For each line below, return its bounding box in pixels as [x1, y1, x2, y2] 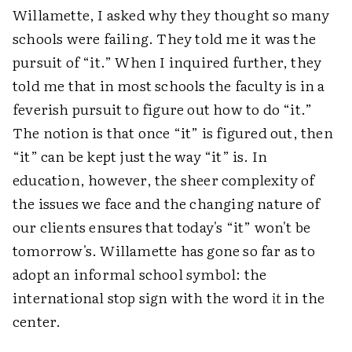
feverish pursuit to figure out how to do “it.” [13, 98, 313, 119]
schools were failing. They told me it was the [13, 27, 317, 49]
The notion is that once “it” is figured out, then [13, 122, 333, 143]
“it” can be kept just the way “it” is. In [13, 145, 268, 167]
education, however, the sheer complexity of [13, 169, 315, 190]
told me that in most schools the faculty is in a [13, 75, 325, 96]
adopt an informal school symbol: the [13, 263, 267, 284]
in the [281, 287, 325, 308]
